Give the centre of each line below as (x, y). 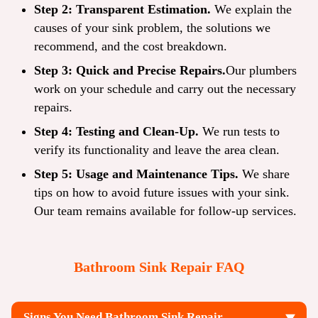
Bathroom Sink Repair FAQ (159, 267)
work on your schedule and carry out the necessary (165, 89)
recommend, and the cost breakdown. (131, 46)
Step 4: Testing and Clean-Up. (116, 132)
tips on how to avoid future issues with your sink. (162, 193)
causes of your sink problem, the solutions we (152, 28)
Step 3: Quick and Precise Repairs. (130, 71)
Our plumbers (261, 71)
